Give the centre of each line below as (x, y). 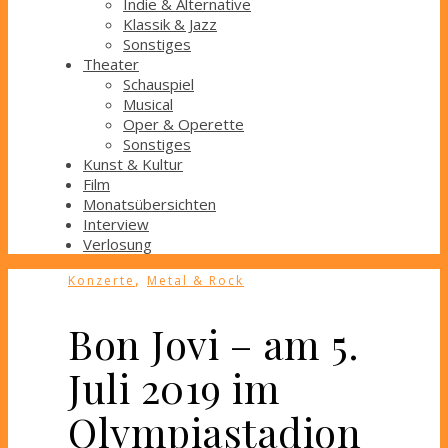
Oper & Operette (183, 124)
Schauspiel (158, 84)
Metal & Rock (195, 281)
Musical (148, 104)
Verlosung (117, 244)
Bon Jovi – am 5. (213, 344)
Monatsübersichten (149, 204)
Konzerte (101, 281)
